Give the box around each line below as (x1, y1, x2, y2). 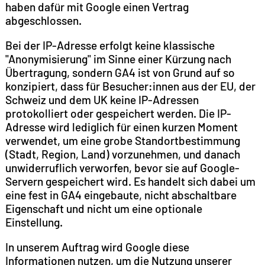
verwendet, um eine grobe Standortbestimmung (5, 133, 240, 147)
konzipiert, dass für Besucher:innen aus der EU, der (5, 79, 256, 93)
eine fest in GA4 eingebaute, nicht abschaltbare (5, 188, 237, 202)
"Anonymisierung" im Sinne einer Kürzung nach (5, 51, 231, 66)
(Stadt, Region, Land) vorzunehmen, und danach (5, 147, 240, 161)
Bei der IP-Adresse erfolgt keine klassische (5, 38, 215, 52)
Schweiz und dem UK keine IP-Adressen (5, 92, 199, 106)
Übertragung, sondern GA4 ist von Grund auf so (5, 65, 235, 79)
